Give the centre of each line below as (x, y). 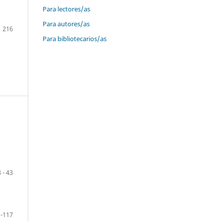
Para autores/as (66, 24)
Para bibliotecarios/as (75, 38)
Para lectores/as (66, 9)
